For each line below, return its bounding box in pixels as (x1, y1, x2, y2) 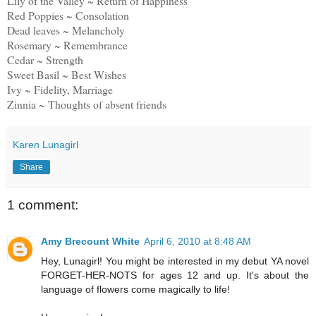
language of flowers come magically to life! (41, 284, 230, 296)
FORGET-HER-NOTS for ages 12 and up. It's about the (41, 269, 309, 281)
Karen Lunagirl (13, 138, 78, 150)
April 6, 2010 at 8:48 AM (144, 236, 251, 248)
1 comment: (7, 197, 78, 212)
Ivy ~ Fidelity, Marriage (7, 81, 113, 97)
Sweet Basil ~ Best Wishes (7, 66, 126, 82)
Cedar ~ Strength (7, 51, 83, 67)
